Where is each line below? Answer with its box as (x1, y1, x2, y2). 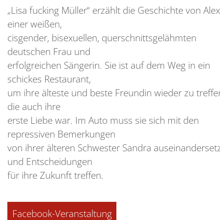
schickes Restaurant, (7, 72, 91, 86)
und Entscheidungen (7, 155, 92, 168)
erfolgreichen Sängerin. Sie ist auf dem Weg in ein (7, 58, 210, 72)
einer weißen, (7, 17, 62, 31)
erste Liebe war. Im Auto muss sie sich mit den (7, 113, 199, 127)
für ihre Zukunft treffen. (7, 168, 104, 182)
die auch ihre (7, 100, 60, 113)
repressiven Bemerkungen (7, 127, 115, 141)
